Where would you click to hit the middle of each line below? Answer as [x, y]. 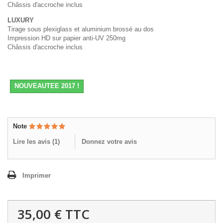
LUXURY [21, 20]
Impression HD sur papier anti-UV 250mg [66, 38]
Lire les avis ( [34, 141]
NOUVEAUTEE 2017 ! [47, 86]
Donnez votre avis [109, 141]
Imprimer [37, 175]
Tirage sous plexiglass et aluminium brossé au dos [81, 29]
